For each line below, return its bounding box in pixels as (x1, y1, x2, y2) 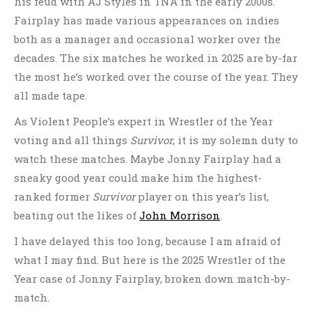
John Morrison (139, 208, 220, 222)
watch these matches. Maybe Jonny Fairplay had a (14, 152, 281, 166)
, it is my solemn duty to (173, 133, 298, 147)
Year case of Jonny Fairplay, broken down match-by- (14, 272, 290, 286)
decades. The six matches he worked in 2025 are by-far (14, 51, 297, 65)
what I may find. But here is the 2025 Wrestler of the (14, 253, 286, 267)
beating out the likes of (14, 208, 139, 222)
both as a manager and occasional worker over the (14, 32, 281, 46)
